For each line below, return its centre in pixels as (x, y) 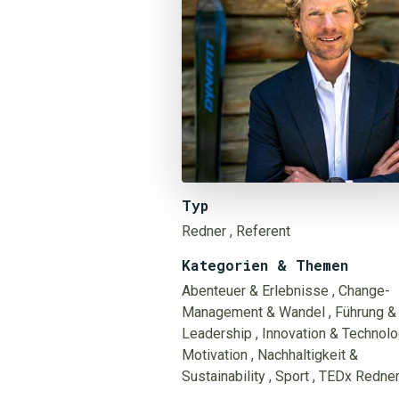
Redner (204, 231)
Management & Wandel (253, 312)
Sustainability (224, 376)
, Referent (260, 231)
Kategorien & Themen (265, 265)
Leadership (217, 333)
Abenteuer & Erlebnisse (255, 290)
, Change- (361, 290)
